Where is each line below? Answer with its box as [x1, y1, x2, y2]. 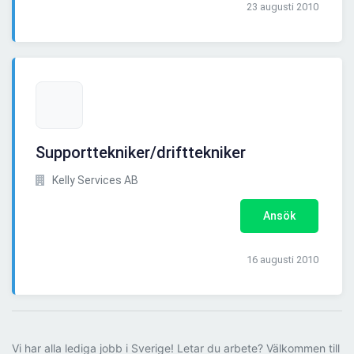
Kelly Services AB [50, 174, 138, 187]
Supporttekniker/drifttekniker [36, 143, 246, 163]
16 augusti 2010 [247, 254, 318, 266]
